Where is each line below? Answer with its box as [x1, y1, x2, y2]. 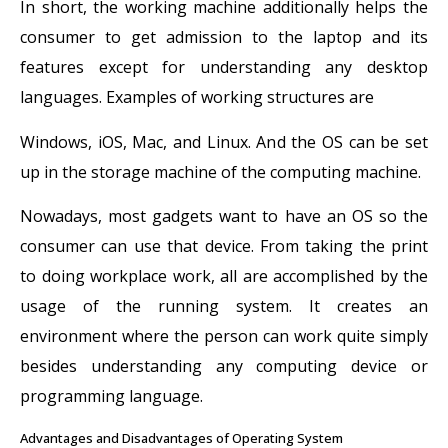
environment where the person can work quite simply [20, 325, 428, 348]
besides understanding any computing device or [20, 355, 428, 378]
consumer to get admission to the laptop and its [20, 26, 428, 49]
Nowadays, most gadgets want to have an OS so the [20, 205, 428, 228]
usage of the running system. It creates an [20, 295, 428, 318]
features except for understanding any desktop [20, 56, 428, 79]
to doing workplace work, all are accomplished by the [20, 265, 428, 288]
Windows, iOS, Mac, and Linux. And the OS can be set [20, 130, 428, 153]
